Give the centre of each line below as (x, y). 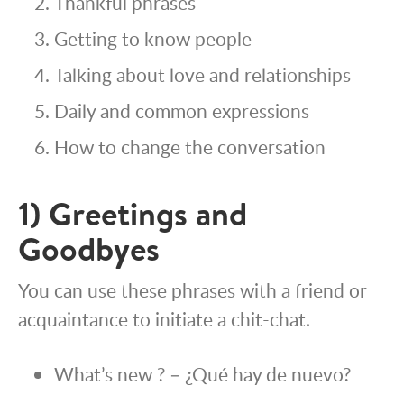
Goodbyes (89, 249)
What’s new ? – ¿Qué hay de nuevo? (202, 374)
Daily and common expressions (182, 111)
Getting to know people (153, 39)
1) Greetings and (133, 214)
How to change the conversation (190, 147)
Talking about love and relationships (202, 75)
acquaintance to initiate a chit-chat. (164, 319)
